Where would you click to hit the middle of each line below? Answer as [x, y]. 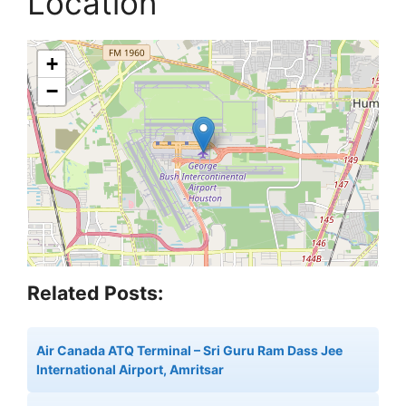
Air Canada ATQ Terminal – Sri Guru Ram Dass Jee [189, 351]
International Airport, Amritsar [130, 370]
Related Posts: [95, 293]
